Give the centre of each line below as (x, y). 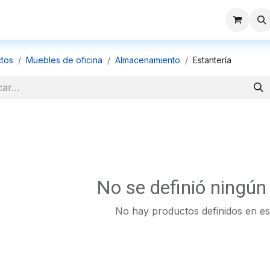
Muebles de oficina (64, 60)
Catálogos (141, 20)
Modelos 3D (83, 20)
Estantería (212, 60)
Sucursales (198, 20)
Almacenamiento (148, 60)
